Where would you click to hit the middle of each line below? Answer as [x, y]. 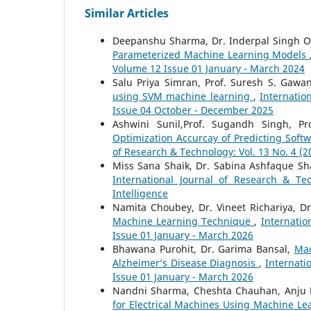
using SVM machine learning [183, 96]
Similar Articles [127, 14]
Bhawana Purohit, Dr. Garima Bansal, [203, 249]
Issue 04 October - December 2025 [193, 110]
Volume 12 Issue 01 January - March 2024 [209, 69]
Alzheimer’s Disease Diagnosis [186, 263]
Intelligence [140, 194]
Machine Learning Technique [184, 221]
